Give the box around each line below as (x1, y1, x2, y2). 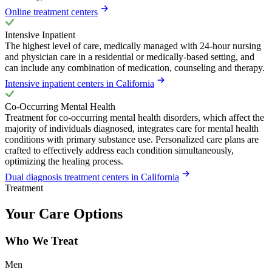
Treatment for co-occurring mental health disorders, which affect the (5, 112, 264, 123)
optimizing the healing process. (5, 156, 123, 167)
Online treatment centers (5, 7, 98, 18)
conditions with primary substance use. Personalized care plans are (5, 134, 259, 145)
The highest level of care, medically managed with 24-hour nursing (5, 41, 261, 52)
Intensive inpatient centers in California (5, 78, 154, 89)
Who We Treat (5, 234, 78, 248)
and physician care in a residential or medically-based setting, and (5, 52, 254, 63)
